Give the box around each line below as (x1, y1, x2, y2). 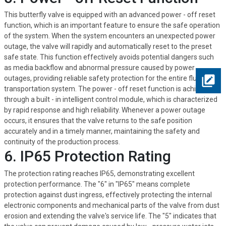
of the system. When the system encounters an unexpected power (4, 32, 215, 40)
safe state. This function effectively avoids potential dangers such (4, 53, 214, 62)
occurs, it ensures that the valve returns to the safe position (4, 117, 192, 125)
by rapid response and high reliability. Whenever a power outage (4, 106, 205, 115)
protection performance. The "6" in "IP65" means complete (4, 180, 190, 188)
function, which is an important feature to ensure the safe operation (4, 21, 220, 30)
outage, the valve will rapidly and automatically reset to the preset (4, 42, 212, 51)
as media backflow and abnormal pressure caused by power (4, 64, 195, 72)
